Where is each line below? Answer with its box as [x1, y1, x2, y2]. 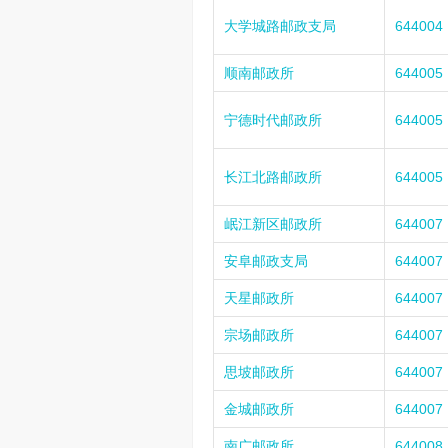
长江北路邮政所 [224, 169, 322, 185]
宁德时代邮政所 [224, 112, 322, 128]
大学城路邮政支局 [224, 18, 336, 34]
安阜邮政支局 [224, 253, 308, 269]
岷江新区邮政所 [224, 216, 322, 232]
